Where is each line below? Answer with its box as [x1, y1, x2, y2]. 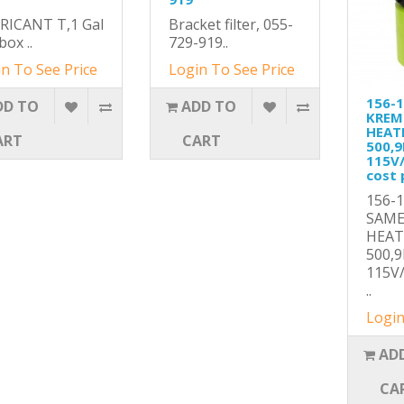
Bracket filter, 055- [168, 14, 293, 34]
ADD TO [181, 96, 237, 116]
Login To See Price [168, 60, 295, 79]
